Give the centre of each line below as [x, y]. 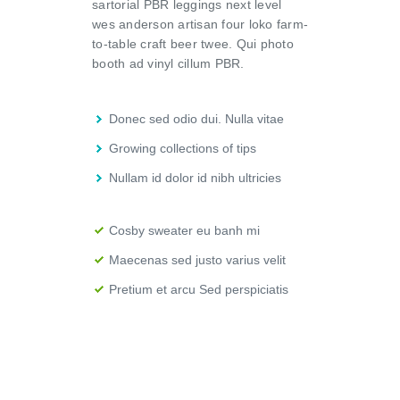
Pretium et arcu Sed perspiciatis [199, 289]
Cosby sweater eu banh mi [184, 230]
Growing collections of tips [183, 148]
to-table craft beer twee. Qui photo [193, 43]
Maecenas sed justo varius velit [197, 259]
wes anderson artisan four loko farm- [200, 24]
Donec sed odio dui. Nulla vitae [196, 118]
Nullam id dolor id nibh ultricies [195, 177]
